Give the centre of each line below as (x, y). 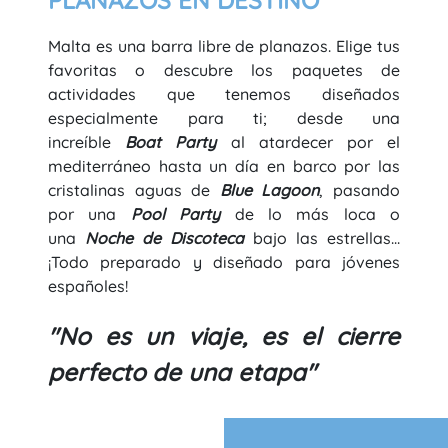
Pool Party (175, 214)
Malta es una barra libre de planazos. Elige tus (224, 46)
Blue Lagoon (269, 190)
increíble (87, 142)
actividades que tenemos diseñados (224, 94)
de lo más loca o (310, 214)
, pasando (360, 190)
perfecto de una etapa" (182, 372)
